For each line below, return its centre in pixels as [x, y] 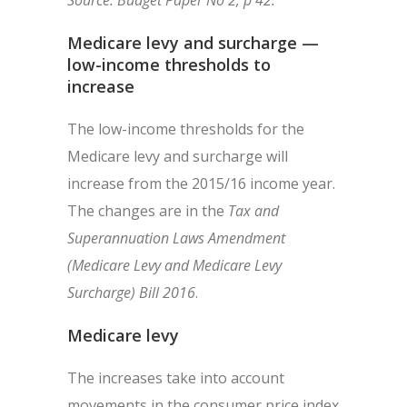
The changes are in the [148, 211]
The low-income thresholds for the [186, 129]
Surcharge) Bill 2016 [131, 293]
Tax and [253, 211]
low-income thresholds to [169, 65]
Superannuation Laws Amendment [176, 238]
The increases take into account [176, 378]
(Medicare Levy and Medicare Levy [174, 265]
